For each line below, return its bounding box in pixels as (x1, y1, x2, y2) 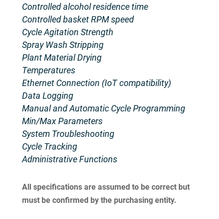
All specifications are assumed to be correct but (22, 182, 190, 192)
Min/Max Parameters (22, 116, 103, 127)
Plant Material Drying (22, 52, 102, 63)
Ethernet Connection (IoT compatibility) (22, 78, 171, 88)
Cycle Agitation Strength (22, 27, 113, 38)
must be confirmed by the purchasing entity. (22, 196, 176, 205)
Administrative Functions (22, 154, 117, 165)
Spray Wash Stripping (22, 40, 104, 50)
